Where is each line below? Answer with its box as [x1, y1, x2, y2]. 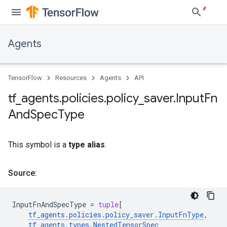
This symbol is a [8, 140, 68, 149]
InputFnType [158, 210, 204, 219]
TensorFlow [8, 74, 42, 82]
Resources [55, 74, 87, 82]
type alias [68, 140, 105, 149]
